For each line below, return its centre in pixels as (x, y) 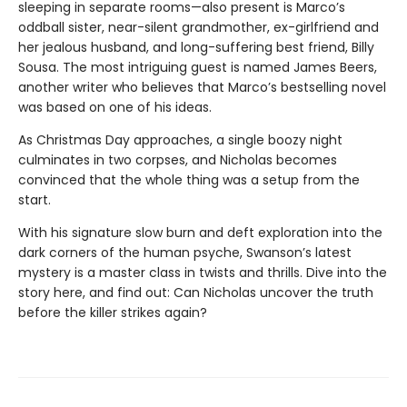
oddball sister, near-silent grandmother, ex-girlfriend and (199, 27)
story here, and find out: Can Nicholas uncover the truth (196, 292)
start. (35, 199)
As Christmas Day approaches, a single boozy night (180, 139)
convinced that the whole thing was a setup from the (189, 179)
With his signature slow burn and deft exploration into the (200, 232)
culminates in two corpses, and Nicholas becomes (178, 159)
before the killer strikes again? (113, 312)
